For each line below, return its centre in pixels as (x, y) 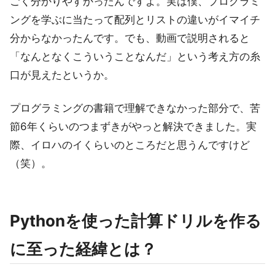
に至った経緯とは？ (83, 249)
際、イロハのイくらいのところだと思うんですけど (130, 145)
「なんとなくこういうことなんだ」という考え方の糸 (135, 56)
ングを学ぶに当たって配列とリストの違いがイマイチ (135, 19)
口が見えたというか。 (62, 75)
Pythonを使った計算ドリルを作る (136, 220)
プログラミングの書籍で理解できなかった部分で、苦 (135, 108)
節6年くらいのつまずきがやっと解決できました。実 (133, 126)
